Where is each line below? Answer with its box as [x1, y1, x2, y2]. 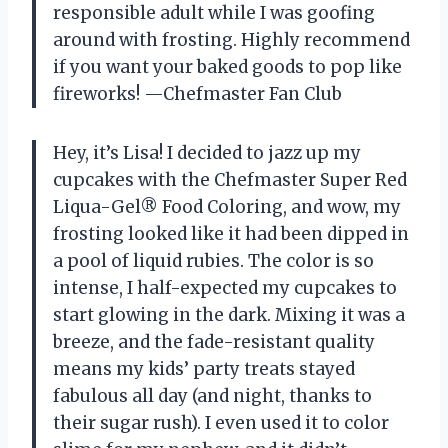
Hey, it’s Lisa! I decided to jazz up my [53, 141, 361, 164]
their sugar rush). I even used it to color [53, 411, 389, 434]
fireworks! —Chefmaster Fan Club [53, 82, 342, 105]
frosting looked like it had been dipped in [53, 222, 409, 245]
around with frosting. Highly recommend [53, 28, 410, 51]
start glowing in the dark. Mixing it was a [53, 303, 405, 326]
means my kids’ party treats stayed [53, 357, 355, 380]
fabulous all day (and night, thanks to [53, 384, 372, 407]
